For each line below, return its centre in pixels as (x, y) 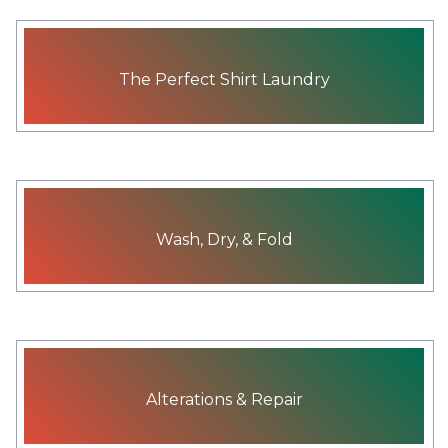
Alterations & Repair (224, 399)
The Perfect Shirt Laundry (224, 79)
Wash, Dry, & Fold (224, 239)
